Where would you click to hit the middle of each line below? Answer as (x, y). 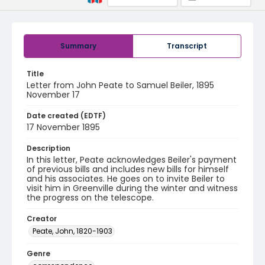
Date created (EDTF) (66, 116)
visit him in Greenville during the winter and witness (132, 188)
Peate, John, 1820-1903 (72, 231)
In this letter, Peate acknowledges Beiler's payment (132, 160)
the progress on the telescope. (90, 198)
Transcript (187, 46)
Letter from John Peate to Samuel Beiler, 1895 (120, 85)
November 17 (53, 95)
